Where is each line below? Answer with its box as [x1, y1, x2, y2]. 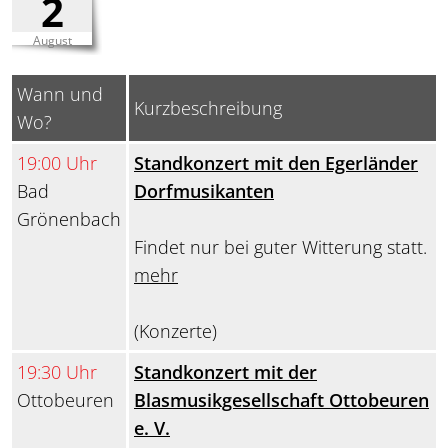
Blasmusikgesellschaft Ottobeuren [134, 388, 429, 413]
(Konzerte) [134, 319, 217, 344]
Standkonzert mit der [134, 360, 317, 385]
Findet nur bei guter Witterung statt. [134, 235, 427, 260]
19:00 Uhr [17, 151, 97, 176]
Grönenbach [17, 207, 121, 232]
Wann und [17, 82, 103, 107]
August [32, 32, 72, 50]
